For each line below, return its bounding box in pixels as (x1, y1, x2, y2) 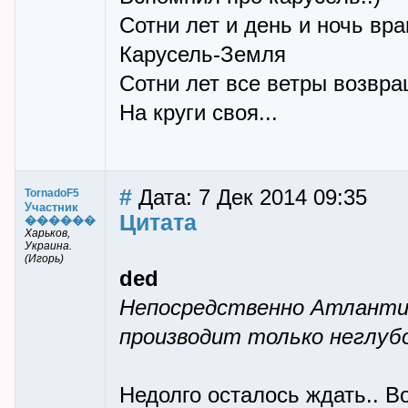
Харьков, (25, 227, 70, 240)
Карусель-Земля (119, 43, 286, 66)
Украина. (25, 240, 72, 252)
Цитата (119, 209, 197, 235)
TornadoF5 (25, 187, 79, 199)
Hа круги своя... (119, 101, 278, 125)
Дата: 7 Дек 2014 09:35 (132, 186, 367, 209)
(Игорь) (25, 252, 64, 265)
